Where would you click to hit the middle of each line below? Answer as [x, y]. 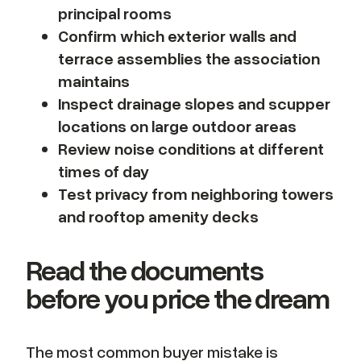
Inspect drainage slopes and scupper [194, 103]
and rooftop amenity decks [158, 216]
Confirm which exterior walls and [177, 35]
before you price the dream [178, 297]
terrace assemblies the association [189, 58]
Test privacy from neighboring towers [196, 193]
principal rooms [115, 12]
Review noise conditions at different [191, 148]
